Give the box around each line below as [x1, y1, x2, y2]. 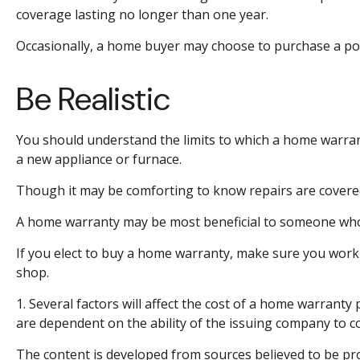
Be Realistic [16, 78, 170, 121]
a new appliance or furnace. [16, 150, 182, 169]
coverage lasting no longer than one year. [16, 6, 268, 24]
